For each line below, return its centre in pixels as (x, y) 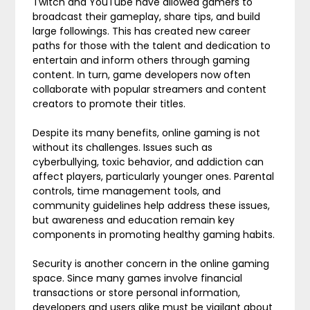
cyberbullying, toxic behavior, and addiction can (148, 162)
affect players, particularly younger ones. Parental (154, 176)
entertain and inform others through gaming (142, 60)
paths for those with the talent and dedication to (152, 46)
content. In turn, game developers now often (142, 75)
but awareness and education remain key (134, 220)
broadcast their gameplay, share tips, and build (147, 17)
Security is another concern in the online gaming (151, 264)
